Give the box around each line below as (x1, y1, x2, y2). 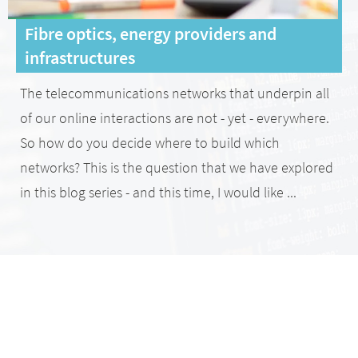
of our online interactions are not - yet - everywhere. (20, 108, 329, 127)
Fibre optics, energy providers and (25, 22, 276, 45)
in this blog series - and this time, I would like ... (20, 182, 296, 201)
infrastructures (25, 46, 135, 69)
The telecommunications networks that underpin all (20, 83, 329, 102)
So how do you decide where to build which (20, 133, 280, 152)
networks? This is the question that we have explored (20, 157, 333, 177)
